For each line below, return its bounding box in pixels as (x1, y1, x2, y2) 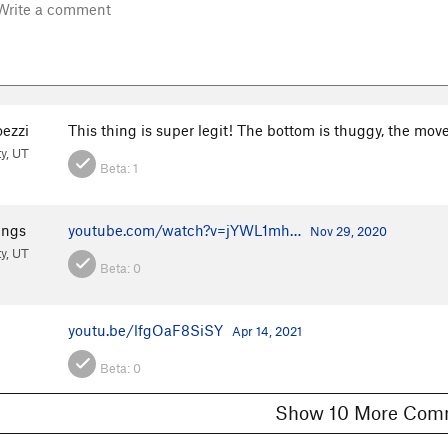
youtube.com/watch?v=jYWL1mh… (68, 220, 301, 239)
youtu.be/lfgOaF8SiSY (68, 320, 223, 339)
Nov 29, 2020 (310, 222, 387, 239)
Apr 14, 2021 (232, 322, 302, 339)
